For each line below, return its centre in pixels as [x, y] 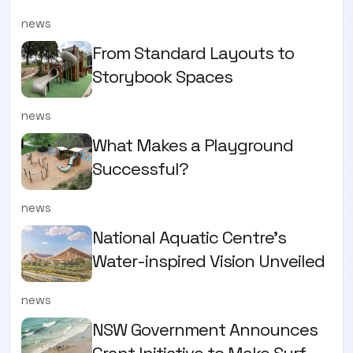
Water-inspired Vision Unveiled [208, 261]
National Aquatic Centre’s [189, 238]
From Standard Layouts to [193, 53]
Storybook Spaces [162, 77]
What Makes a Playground [193, 145]
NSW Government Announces [205, 330]
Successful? [140, 169]
